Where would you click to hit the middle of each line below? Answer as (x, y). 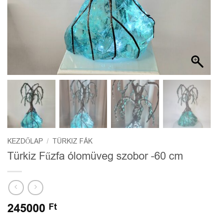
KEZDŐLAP (25, 141)
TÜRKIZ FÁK (73, 141)
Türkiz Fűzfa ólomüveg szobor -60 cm (95, 156)
